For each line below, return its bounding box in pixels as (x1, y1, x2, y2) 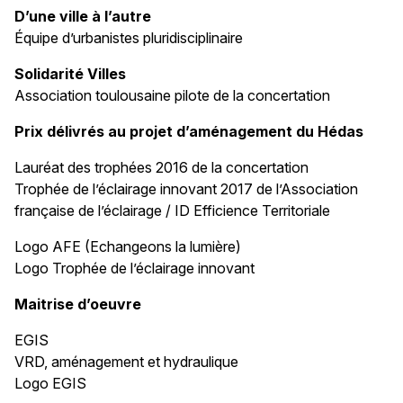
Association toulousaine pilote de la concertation (14, 85, 330, 104)
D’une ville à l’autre (14, 6, 151, 25)
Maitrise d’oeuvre (14, 294, 141, 313)
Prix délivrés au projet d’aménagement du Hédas (14, 121, 363, 140)
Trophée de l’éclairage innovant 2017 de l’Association (14, 179, 358, 198)
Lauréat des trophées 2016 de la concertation (14, 157, 309, 176)
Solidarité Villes (14, 64, 126, 83)
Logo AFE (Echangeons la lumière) (14, 237, 241, 255)
